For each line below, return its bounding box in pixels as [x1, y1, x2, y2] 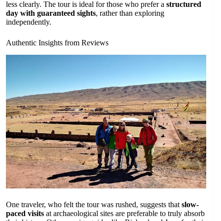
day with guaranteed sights [6, 9, 96, 18]
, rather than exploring [96, 9, 164, 18]
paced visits [6, 209, 44, 218]
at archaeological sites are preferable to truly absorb [44, 209, 205, 218]
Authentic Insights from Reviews [6, 38, 109, 47]
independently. [6, 18, 51, 27]
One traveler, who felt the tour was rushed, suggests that [6, 200, 182, 209]
